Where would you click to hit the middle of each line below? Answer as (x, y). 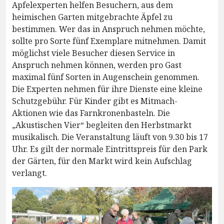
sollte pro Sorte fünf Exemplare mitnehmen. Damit (109, 41)
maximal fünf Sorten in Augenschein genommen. (106, 77)
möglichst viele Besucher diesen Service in (93, 53)
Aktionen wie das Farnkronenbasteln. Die (91, 113)
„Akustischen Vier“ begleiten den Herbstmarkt (102, 125)
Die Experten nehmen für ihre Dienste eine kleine (107, 89)
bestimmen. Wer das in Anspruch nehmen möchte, (108, 29)
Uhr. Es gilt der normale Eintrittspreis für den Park (110, 149)
